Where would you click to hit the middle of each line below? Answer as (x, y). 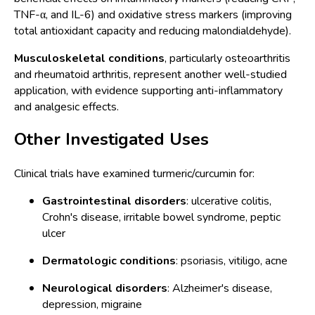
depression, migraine (92, 305)
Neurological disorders (105, 289)
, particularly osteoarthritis (227, 58)
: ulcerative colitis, (229, 201)
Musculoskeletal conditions (89, 58)
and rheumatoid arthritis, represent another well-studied (150, 74)
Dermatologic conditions (109, 261)
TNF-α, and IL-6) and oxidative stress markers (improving (153, 14)
